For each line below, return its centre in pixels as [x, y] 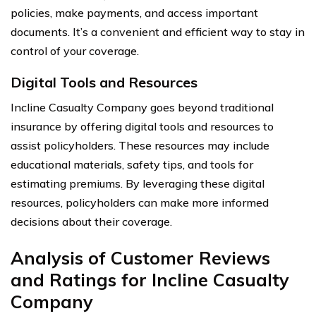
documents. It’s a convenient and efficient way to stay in [158, 31]
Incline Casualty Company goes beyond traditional [142, 107]
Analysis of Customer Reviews [140, 257]
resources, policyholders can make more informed [140, 202]
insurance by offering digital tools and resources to [142, 126]
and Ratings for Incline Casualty [150, 279]
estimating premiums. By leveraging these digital [138, 183]
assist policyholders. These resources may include [140, 145]
